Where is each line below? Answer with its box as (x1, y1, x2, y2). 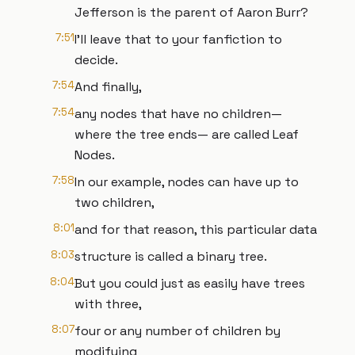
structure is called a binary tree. (74, 248, 267, 265)
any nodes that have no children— (74, 105, 282, 122)
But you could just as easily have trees (74, 275, 305, 292)
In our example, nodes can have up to (74, 174, 299, 190)
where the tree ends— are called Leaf (74, 126, 299, 143)
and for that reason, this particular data (74, 221, 317, 238)
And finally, (74, 78, 142, 95)
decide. (74, 52, 118, 68)
